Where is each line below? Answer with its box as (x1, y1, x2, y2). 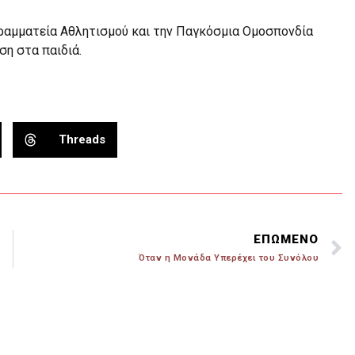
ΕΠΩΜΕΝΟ (254, 231, 319, 246)
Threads (59, 132, 105, 147)
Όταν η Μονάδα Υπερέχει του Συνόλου (139, 252, 319, 263)
